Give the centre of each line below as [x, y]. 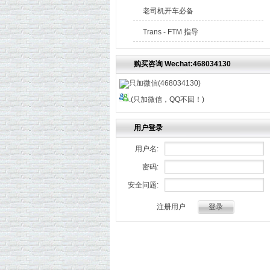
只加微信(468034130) [165, 83]
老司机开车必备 [168, 11]
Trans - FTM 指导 [171, 32]
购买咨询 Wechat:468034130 [182, 64]
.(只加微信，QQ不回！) [167, 99]
